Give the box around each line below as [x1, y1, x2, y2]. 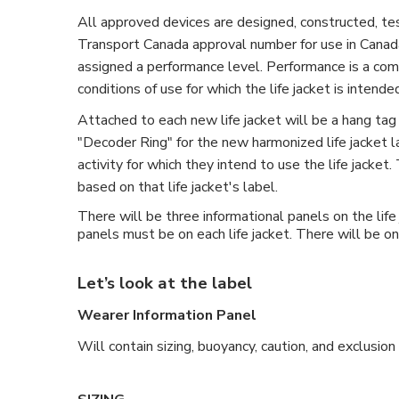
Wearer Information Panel [77, 305, 256, 325]
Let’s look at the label [77, 272, 252, 295]
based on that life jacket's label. [77, 177, 281, 197]
